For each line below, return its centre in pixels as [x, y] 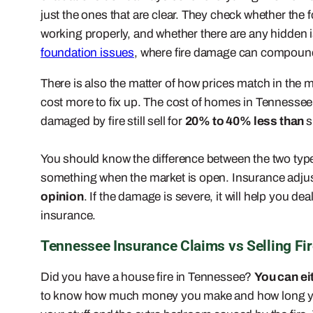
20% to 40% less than [246, 121]
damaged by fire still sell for [113, 121]
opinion [62, 196]
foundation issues [88, 52]
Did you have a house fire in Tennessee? [148, 277]
